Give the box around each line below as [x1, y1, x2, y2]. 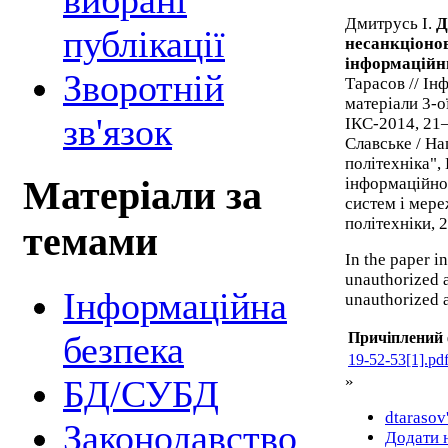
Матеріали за [23, 174, 262, 219]
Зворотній [63, 67, 224, 110]
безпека [63, 328, 184, 371]
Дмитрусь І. [345, 13, 436, 33]
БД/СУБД [63, 372, 219, 415]
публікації [63, 23, 225, 66]
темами [23, 220, 158, 265]
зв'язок [63, 111, 172, 154]
